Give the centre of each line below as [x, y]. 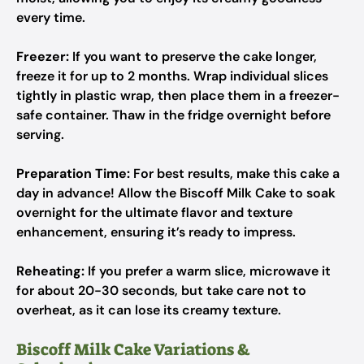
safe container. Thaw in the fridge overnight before [173, 115]
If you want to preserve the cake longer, [193, 56]
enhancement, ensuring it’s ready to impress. [156, 232]
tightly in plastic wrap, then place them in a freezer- [178, 95]
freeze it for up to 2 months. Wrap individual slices [172, 76]
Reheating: [50, 271]
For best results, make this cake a [235, 173]
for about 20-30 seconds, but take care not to [161, 290]
